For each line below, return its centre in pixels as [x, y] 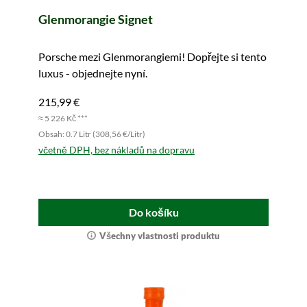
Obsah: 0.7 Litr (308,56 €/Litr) [92, 134]
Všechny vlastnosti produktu [160, 236]
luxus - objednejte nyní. [93, 73]
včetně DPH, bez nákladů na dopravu [116, 150]
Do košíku [153, 212]
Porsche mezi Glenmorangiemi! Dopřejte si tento [152, 57]
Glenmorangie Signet [96, 19]
